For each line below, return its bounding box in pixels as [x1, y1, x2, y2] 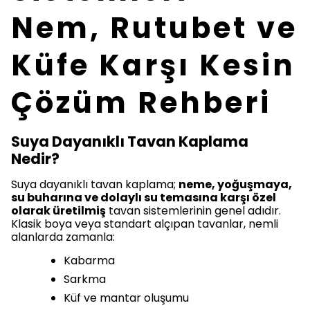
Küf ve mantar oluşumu [64, 290, 189, 307]
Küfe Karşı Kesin [11, 45, 295, 86]
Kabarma [64, 253, 115, 269]
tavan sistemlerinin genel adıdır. [106, 203, 281, 219]
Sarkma [64, 271, 106, 288]
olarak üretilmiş [11, 203, 106, 219]
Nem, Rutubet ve [11, 8, 298, 49]
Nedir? [11, 149, 62, 170]
